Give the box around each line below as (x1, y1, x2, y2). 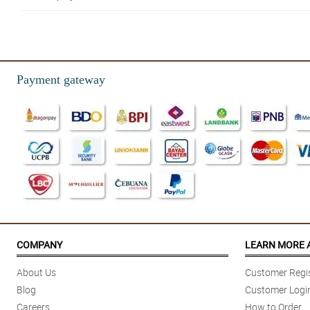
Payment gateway (17, 73, 105, 87)
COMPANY (17, 238, 62, 252)
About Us (17, 266, 56, 280)
